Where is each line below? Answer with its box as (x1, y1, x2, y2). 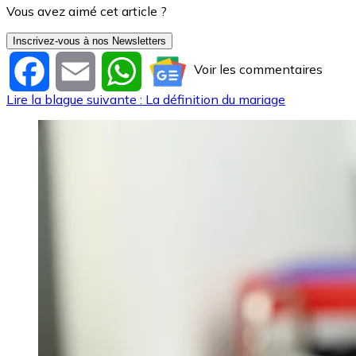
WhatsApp (141, 61, 207, 78)
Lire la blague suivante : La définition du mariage (6, 91, 285, 107)
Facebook (49, 61, 106, 78)
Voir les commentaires (194, 60, 323, 77)
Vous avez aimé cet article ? (6, 2, 167, 19)
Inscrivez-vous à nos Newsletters (13, 34, 166, 47)
